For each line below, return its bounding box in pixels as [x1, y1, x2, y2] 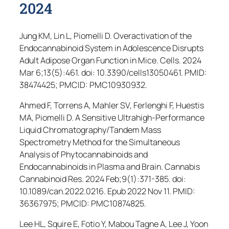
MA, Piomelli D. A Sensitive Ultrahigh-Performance [19, 112, 204, 124]
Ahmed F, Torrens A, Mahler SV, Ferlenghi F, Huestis [19, 100, 204, 111]
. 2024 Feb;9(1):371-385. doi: [82, 173, 186, 185]
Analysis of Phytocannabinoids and [19, 149, 148, 161]
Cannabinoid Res [19, 173, 82, 185]
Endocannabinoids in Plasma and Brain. [19, 161, 165, 173]
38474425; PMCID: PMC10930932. [19, 79, 147, 90]
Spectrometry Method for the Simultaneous [19, 136, 180, 148]
